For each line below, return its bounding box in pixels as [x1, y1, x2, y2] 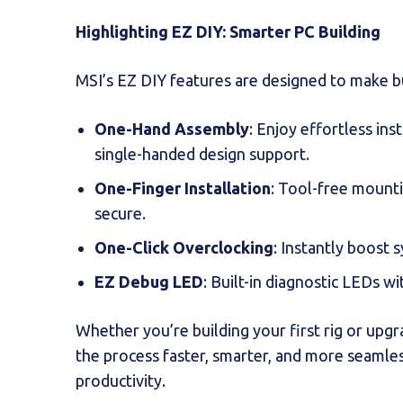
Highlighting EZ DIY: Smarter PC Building [76, 22, 381, 40]
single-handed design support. [94, 144, 309, 163]
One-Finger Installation [94, 178, 271, 197]
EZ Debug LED [94, 272, 203, 291]
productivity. [76, 371, 166, 390]
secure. [94, 203, 146, 222]
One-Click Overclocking [94, 237, 273, 256]
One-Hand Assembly [94, 119, 249, 138]
